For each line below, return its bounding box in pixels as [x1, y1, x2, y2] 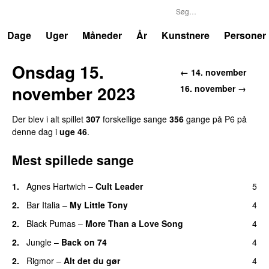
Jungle [26, 235, 52, 248]
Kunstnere [162, 28, 210, 42]
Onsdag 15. [12, 59, 104, 84]
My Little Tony [70, 198, 128, 211]
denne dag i [12, 125, 59, 138]
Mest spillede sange [12, 150, 134, 169]
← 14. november [180, 65, 246, 78]
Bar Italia [26, 198, 60, 211]
